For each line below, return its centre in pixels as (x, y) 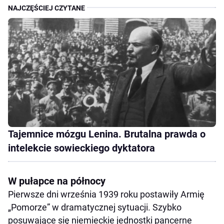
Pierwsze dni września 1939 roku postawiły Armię (106, 194)
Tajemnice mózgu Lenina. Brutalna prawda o (107, 134)
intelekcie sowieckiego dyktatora (81, 148)
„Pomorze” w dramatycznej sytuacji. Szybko (95, 207)
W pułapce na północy (57, 181)
